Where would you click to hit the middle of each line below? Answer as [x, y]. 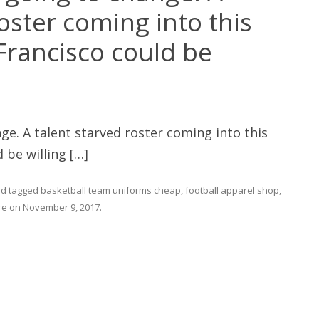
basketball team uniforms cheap [111, 190]
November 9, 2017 [61, 208]
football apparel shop [232, 190]
